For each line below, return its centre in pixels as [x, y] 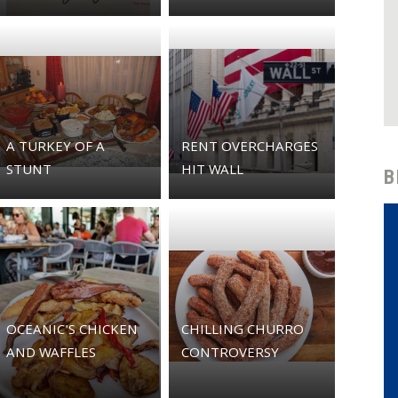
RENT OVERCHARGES [249, 148]
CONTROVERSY [230, 355]
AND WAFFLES [51, 355]
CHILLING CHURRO [242, 332]
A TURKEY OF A [56, 148]
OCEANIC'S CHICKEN [72, 332]
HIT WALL [212, 171]
